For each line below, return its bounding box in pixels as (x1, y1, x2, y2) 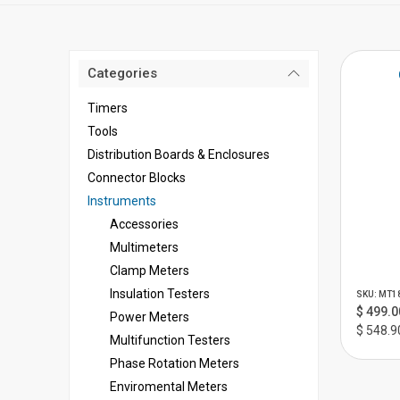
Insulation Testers (110, 287, 210, 301)
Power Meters (110, 310, 189, 324)
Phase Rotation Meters (110, 356, 239, 371)
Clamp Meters (110, 263, 189, 278)
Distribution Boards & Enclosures (87, 147, 270, 162)
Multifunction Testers (110, 333, 230, 347)
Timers (87, 101, 128, 115)
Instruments (87, 194, 156, 208)
